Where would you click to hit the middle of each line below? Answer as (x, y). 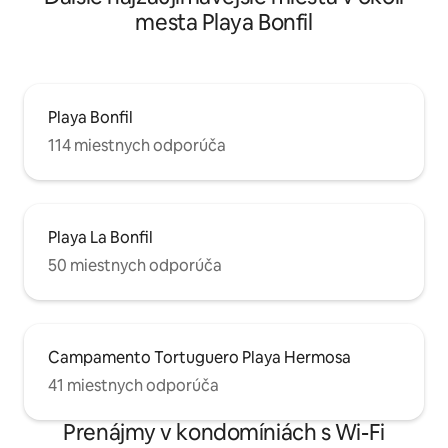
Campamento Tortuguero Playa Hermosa (199, 357)
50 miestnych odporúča (135, 265)
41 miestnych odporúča (133, 385)
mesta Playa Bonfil (224, 22)
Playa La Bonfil (100, 237)
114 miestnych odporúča (137, 145)
